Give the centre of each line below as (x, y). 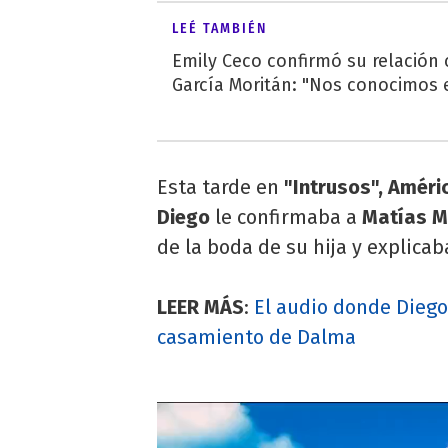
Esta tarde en (218, 187)
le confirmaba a (286, 217)
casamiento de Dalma (256, 337)
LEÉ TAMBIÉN (219, 29)
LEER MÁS (200, 307)
